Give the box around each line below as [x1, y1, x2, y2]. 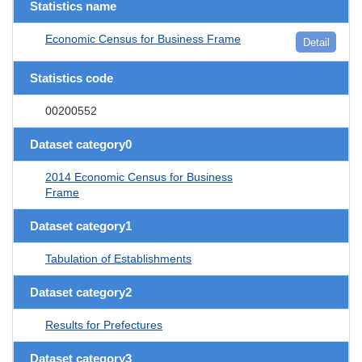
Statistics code [30, 70, 113, 85]
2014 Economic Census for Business [45, 170, 233, 183]
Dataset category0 [30, 137, 132, 151]
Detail [302, 36, 330, 48]
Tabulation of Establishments [45, 251, 192, 265]
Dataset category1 [30, 218, 132, 233]
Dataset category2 [30, 284, 132, 299]
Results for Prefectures [45, 318, 162, 331]
